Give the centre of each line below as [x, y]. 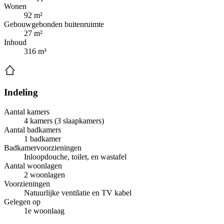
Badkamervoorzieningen [43, 148]
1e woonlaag [44, 211]
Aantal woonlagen [33, 166]
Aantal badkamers [32, 130]
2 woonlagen [44, 175]
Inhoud [15, 42]
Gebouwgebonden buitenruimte [54, 24]
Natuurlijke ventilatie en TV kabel [78, 193]
